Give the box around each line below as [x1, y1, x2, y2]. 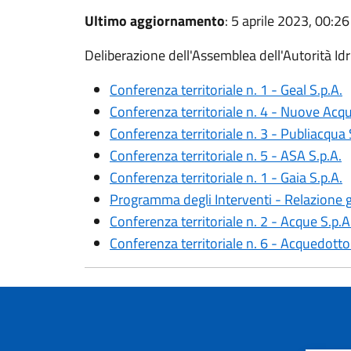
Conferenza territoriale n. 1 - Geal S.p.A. [110, 79, 342, 100]
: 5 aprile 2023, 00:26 [225, 10, 349, 31]
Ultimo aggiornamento [85, 10, 225, 31]
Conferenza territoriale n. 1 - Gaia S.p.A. [110, 167, 342, 188]
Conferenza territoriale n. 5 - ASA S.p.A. [110, 145, 342, 166]
